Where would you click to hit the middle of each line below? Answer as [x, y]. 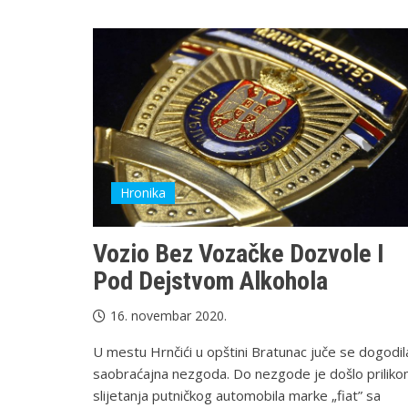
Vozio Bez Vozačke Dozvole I [239, 254]
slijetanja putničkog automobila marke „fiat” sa [237, 396]
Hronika [143, 193]
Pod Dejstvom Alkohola [210, 281]
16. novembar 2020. [168, 316]
